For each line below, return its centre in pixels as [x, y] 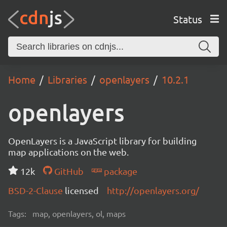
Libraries [67, 79]
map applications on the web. [68, 152]
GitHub [68, 171]
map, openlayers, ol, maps [79, 213]
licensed [82, 190]
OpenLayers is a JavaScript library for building [102, 141]
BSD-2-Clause [36, 190]
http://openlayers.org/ [153, 190]
